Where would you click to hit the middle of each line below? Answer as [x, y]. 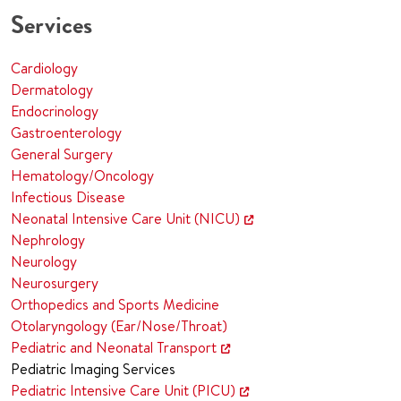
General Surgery [62, 154]
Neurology [44, 261]
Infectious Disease [68, 197]
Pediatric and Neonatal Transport [114, 347]
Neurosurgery [55, 283]
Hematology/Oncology [82, 175]
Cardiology [44, 68]
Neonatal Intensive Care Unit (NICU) [125, 218]
